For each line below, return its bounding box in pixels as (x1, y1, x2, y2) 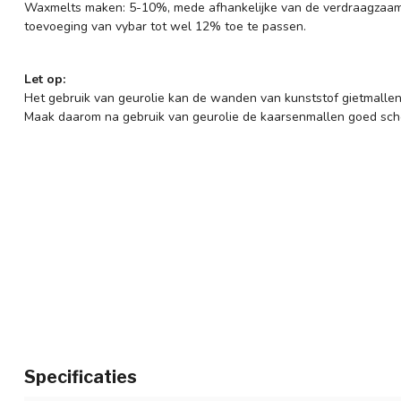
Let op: (24, 70, 65, 88)
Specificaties (24, 365, 137, 388)
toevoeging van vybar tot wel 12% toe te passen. (24, 18, 306, 36)
